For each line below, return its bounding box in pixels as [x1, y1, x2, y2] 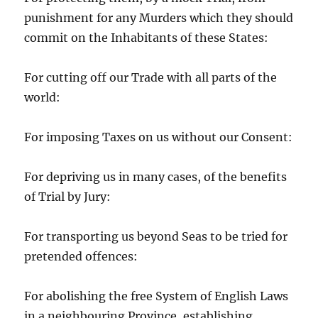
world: [24, 90, 61, 105]
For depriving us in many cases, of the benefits [24, 170, 287, 185]
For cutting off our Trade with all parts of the [24, 70, 278, 85]
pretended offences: [24, 249, 138, 264]
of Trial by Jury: [24, 190, 111, 204]
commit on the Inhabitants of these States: [24, 31, 269, 45]
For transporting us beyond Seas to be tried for [24, 229, 288, 244]
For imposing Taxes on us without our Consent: [24, 130, 293, 145]
